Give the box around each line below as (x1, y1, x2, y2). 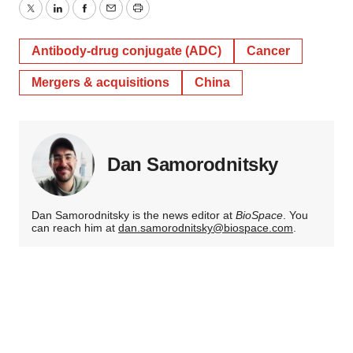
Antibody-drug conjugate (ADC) (32, 44, 221, 58)
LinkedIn (56, 10, 105, 24)
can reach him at (32, 221, 118, 235)
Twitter (29, 10, 67, 24)
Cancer (247, 44, 290, 58)
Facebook (83, 10, 139, 24)
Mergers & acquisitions (32, 76, 169, 90)
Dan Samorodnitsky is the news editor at (32, 209, 236, 222)
